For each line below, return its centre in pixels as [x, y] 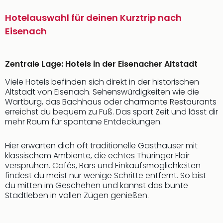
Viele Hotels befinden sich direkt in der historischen [102, 82]
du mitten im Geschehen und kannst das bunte [97, 185]
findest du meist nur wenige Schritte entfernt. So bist [106, 175]
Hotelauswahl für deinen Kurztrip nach [93, 18]
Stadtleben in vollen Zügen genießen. [77, 195]
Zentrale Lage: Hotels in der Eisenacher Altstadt [101, 64]
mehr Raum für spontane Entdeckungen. [83, 122]
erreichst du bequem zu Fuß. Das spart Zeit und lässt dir [111, 112]
